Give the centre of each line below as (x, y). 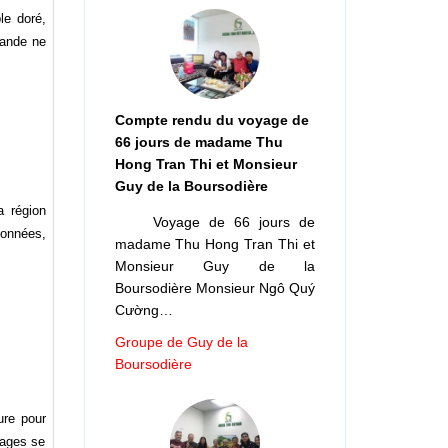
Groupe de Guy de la (181, 341)
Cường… (143, 309)
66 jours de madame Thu (198, 141)
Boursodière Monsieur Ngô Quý (214, 287)
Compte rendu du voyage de (211, 119)
